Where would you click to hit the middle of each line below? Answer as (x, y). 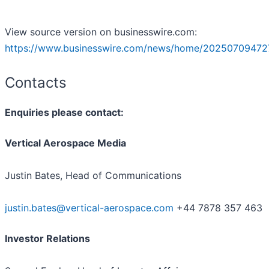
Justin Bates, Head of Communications (93, 176)
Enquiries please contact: (64, 113)
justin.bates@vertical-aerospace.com (89, 208)
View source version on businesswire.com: (101, 32)
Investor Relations (47, 239)
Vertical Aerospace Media (65, 143)
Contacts (36, 83)
